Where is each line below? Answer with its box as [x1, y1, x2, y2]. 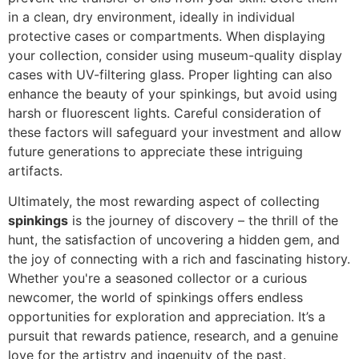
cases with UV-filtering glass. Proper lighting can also [8, 66, 333, 83]
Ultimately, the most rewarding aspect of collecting [8, 193, 320, 210]
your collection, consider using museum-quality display [8, 46, 342, 63]
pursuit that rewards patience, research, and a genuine [8, 328, 338, 345]
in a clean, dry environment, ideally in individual [8, 8, 295, 25]
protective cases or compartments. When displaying [8, 27, 325, 44]
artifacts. [8, 162, 63, 179]
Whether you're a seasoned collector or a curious [8, 270, 307, 287]
